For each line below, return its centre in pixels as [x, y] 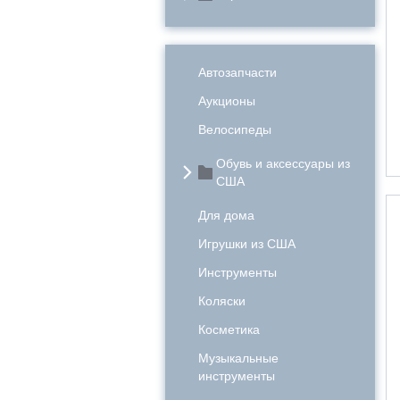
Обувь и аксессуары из [283, 163]
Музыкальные [238, 358]
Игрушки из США [247, 244]
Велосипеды [235, 129]
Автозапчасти [237, 72]
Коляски [222, 301]
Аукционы [227, 101]
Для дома [226, 215]
